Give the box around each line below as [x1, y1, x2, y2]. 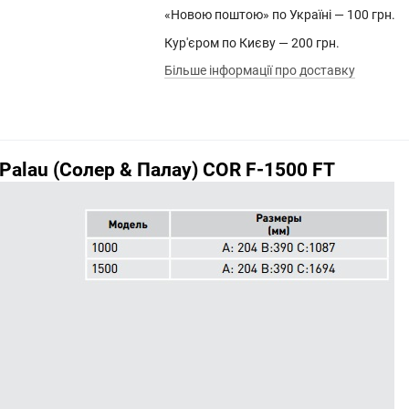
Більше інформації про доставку [163, 63, 355, 79]
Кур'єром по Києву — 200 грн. [163, 35, 340, 50]
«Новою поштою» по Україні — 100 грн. [163, 7, 395, 23]
